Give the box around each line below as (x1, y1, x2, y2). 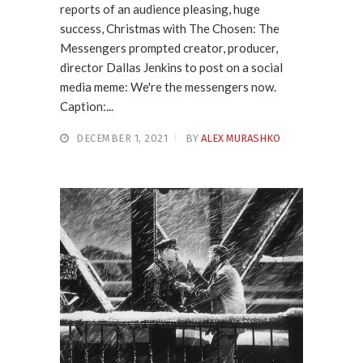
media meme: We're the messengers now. (60, 79, 276, 94)
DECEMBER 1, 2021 (76, 131, 168, 144)
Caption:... (60, 98, 113, 113)
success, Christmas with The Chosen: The (60, 20, 280, 36)
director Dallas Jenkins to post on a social (60, 59, 283, 75)
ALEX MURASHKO (201, 131, 280, 144)
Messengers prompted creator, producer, (60, 40, 278, 55)
